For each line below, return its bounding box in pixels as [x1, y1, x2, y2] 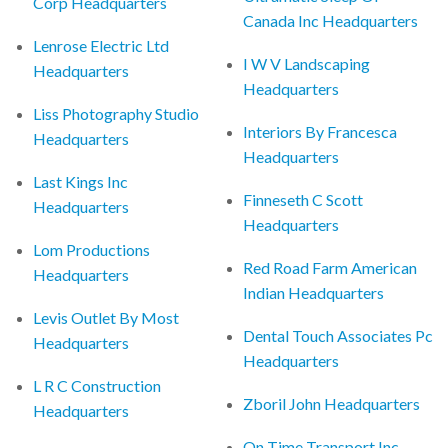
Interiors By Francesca [243, 121, 398, 141]
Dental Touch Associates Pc [243, 325, 434, 345]
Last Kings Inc [33, 171, 129, 191]
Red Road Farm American [243, 257, 418, 277]
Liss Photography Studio [33, 103, 200, 123]
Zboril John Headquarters [243, 393, 421, 413]
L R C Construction [33, 375, 162, 395]
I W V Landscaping [243, 53, 371, 73]
